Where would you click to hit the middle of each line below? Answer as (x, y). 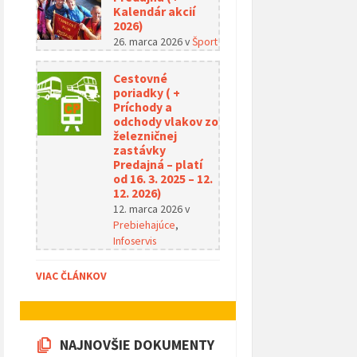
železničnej (145, 135)
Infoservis (135, 240)
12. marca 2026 (149, 208)
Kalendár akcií (154, 11)
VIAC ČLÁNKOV (71, 275)
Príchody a (143, 107)
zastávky (139, 150)
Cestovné (140, 78)
